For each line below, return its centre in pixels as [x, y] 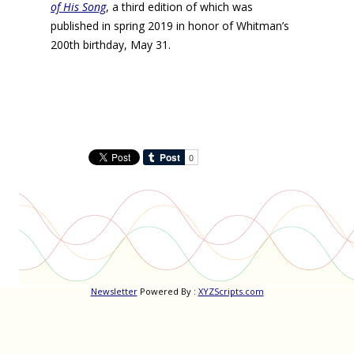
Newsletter [114, 292]
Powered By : [168, 292]
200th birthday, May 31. [111, 45]
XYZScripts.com [231, 292]
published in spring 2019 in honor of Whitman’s [170, 26]
